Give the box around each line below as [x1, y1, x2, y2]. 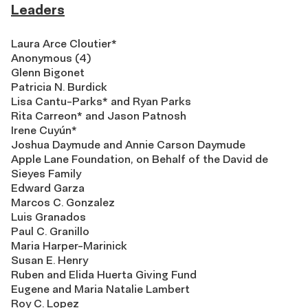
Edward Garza [11, 181, 85, 195]
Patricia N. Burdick [11, 80, 107, 94]
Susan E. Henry [11, 253, 88, 267]
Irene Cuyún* [11, 123, 77, 137]
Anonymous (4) [11, 51, 91, 65]
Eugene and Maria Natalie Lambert [11, 282, 190, 296]
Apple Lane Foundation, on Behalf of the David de [11, 152, 268, 166]
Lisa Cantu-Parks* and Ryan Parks [11, 94, 191, 109]
